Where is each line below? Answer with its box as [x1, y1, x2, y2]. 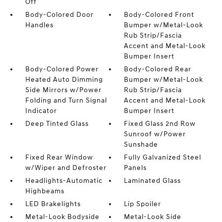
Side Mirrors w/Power [25, 86, 102, 94]
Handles [25, 21, 54, 29]
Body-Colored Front [124, 10, 195, 19]
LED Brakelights [25, 200, 81, 208]
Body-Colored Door [25, 10, 94, 19]
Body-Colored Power [25, 65, 99, 73]
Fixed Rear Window [25, 153, 93, 162]
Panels [124, 164, 147, 172]
